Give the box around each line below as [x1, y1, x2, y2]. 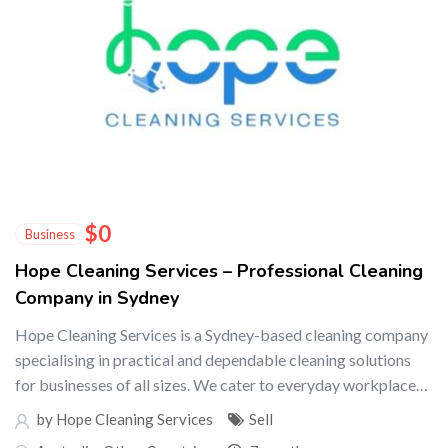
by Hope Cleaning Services [34, 410, 213, 428]
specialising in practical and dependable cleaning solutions [15, 350, 411, 369]
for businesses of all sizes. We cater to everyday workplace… [15, 375, 428, 394]
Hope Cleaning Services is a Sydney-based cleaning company [15, 325, 428, 344]
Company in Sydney [15, 286, 179, 310]
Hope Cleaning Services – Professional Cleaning [15, 259, 423, 283]
